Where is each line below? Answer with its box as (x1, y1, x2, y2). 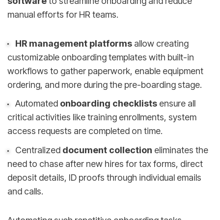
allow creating (132, 38, 189, 49)
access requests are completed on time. (7, 126, 163, 137)
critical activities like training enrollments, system (7, 112, 196, 123)
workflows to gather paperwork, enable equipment (7, 65, 203, 76)
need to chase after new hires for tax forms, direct (7, 159, 203, 169)
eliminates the (152, 145, 208, 156)
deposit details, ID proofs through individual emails (7, 172, 201, 183)
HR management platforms (15, 38, 132, 49)
